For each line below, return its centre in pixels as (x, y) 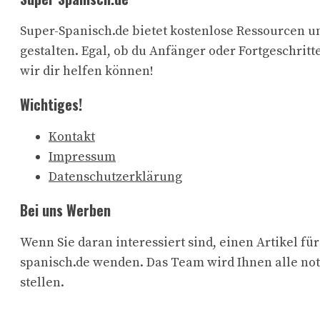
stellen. (42, 283)
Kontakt (72, 137)
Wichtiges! (51, 105)
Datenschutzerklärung (115, 177)
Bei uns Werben (65, 210)
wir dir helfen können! (87, 71)
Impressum (82, 157)
